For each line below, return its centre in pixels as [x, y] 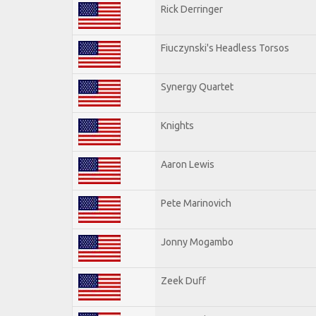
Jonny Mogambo [197, 242]
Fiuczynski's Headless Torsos [225, 48]
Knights [177, 125]
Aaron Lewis [188, 164]
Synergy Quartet [197, 86]
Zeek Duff [183, 280]
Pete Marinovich [196, 203]
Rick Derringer [192, 9]
